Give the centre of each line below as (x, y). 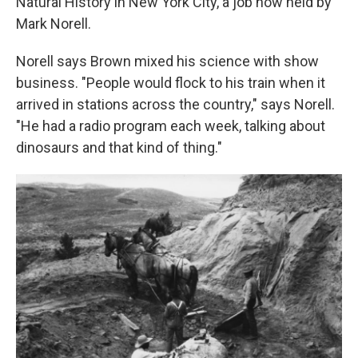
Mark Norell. (54, 24)
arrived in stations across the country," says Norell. (175, 104)
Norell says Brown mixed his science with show (167, 61)
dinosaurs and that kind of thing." (119, 147)
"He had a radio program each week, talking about (171, 126)
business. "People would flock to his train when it (171, 83)
